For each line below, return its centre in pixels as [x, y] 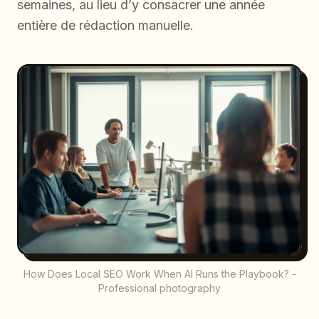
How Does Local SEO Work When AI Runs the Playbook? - [159, 273]
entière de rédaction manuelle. [105, 25]
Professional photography [159, 288]
